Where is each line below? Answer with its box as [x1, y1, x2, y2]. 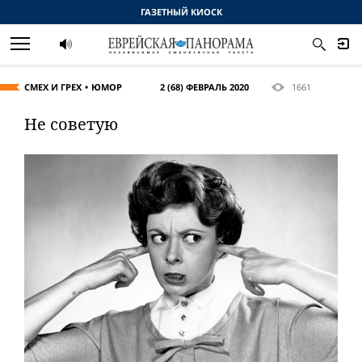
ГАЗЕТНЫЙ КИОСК [140, 6, 222, 18]
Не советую [24, 113, 118, 135]
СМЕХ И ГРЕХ [24, 81, 82, 93]
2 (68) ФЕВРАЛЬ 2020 [160, 81, 249, 93]
